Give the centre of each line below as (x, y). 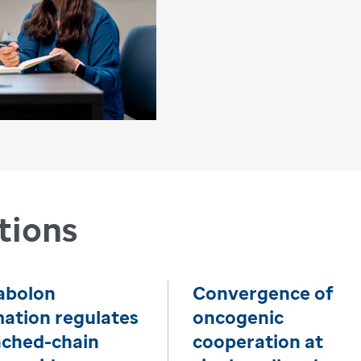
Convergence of (263, 293)
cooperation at (257, 341)
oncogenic (238, 317)
